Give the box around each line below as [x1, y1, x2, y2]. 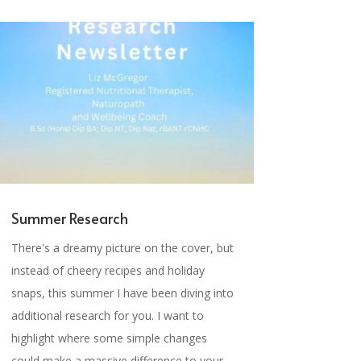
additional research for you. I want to [10, 307, 204, 323]
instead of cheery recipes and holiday [10, 262, 205, 278]
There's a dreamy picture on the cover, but [10, 239, 234, 255]
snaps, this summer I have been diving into [10, 284, 234, 301]
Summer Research [10, 207, 128, 228]
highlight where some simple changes [10, 330, 207, 346]
